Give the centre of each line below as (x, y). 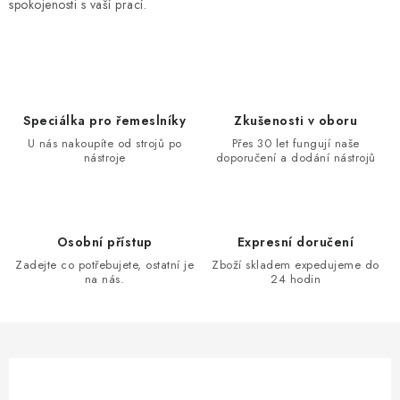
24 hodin (296, 279)
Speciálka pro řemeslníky (104, 121)
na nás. (104, 279)
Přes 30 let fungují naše (296, 143)
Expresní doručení (296, 242)
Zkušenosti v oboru (296, 121)
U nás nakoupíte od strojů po (104, 143)
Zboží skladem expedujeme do (296, 265)
